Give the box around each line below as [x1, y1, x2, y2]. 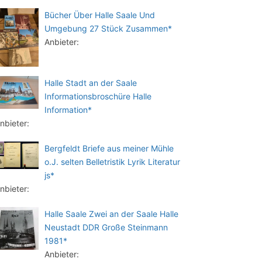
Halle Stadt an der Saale [44, 77, 137, 88]
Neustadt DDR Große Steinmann [44, 222, 168, 232]
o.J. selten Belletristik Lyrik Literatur [44, 156, 180, 167]
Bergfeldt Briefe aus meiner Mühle [44, 143, 174, 153]
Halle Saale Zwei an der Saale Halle [44, 208, 178, 219]
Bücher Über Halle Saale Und [44, 10, 155, 20]
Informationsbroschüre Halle [44, 91, 151, 101]
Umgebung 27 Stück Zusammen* [44, 23, 172, 33]
